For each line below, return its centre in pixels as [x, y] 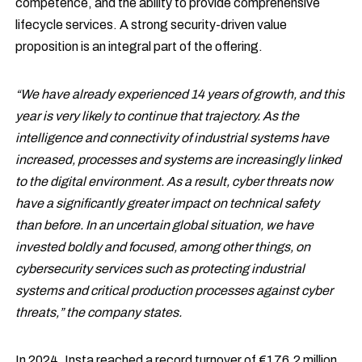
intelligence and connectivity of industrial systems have [173, 138]
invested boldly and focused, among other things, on [163, 247]
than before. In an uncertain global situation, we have [165, 225]
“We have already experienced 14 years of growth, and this [180, 94]
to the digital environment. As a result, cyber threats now [175, 181]
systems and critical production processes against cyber [175, 290]
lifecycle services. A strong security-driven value [152, 25]
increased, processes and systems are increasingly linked [179, 160]
